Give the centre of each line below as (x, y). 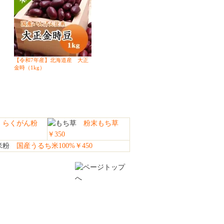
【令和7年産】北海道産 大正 (51, 60)
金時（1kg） (32, 67)
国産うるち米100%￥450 (51, 146)
